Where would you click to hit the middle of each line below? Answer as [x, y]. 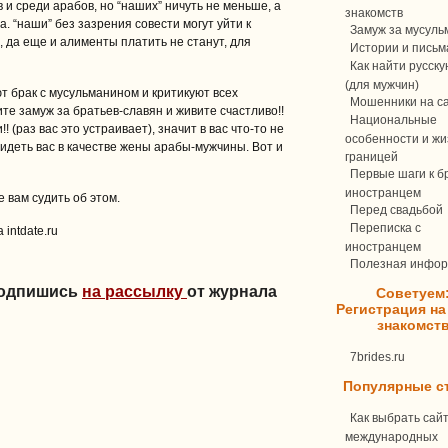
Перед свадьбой [396, 210]
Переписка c [385, 228]
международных [391, 436]
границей [371, 156]
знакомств [374, 12]
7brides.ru [377, 357]
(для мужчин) [382, 84]
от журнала [232, 291]
